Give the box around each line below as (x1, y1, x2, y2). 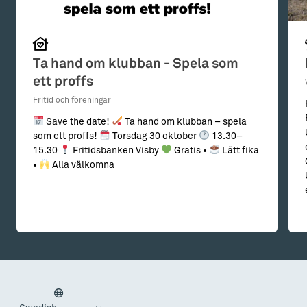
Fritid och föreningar (33, 96, 111, 105)
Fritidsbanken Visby (70, 145, 161, 156)
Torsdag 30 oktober (110, 131, 199, 141)
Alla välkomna (49, 160, 114, 170)
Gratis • (171, 145, 209, 156)
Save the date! (43, 116, 112, 127)
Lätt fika (219, 145, 259, 156)
